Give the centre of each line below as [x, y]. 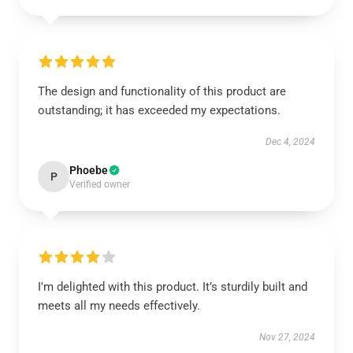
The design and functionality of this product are [162, 91]
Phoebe [89, 170]
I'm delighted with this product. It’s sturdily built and [173, 287]
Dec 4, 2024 [290, 142]
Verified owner [100, 184]
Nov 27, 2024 [287, 337]
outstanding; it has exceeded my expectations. [159, 110]
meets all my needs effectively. [119, 306]
